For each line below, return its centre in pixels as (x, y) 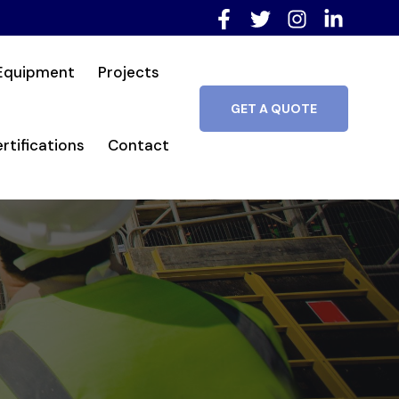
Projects (128, 72)
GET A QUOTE (274, 109)
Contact (138, 145)
